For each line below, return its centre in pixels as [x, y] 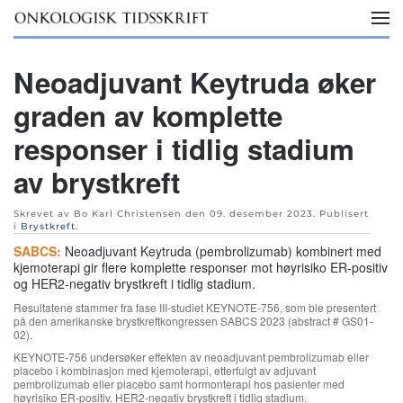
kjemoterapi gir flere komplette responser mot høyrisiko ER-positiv [201, 267]
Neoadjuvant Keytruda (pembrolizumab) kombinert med [221, 251]
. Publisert [341, 214]
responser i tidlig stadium [184, 149]
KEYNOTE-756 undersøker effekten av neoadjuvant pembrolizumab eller [191, 357]
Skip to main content [72, 30]
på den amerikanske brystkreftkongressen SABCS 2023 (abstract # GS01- [193, 321]
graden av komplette [148, 116]
